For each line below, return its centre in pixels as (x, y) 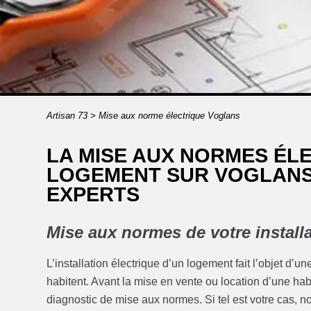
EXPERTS (93, 194)
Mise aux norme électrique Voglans (169, 115)
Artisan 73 (67, 115)
